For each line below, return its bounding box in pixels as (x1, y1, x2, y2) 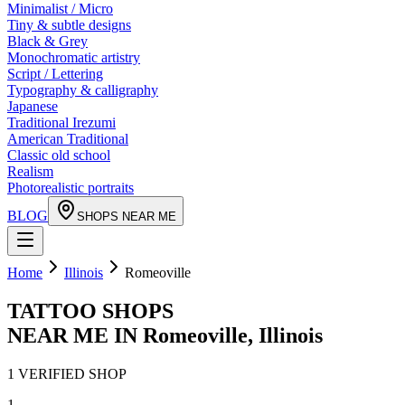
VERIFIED (14, 365, 89, 381)
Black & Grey (7, 33, 88, 49)
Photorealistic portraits (7, 180, 134, 195)
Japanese (7, 99, 58, 114)
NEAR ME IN (7, 323, 143, 347)
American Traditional (7, 131, 128, 146)
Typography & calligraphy (7, 82, 158, 98)
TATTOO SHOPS (7, 298, 174, 323)
